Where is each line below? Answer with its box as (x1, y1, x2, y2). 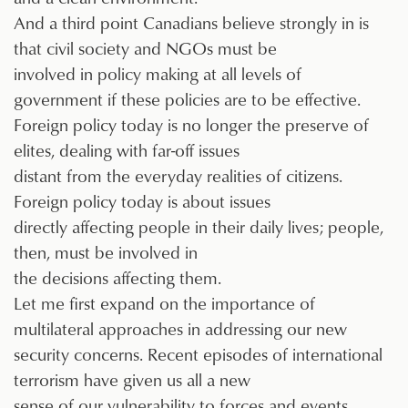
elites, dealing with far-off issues (14, 138, 240, 163)
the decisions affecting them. (14, 265, 221, 291)
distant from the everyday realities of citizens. (14, 163, 342, 189)
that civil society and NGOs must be (14, 36, 277, 61)
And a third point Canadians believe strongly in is (14, 10, 369, 36)
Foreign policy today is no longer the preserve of (14, 112, 369, 138)
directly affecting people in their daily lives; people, (14, 214, 383, 240)
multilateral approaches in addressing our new (14, 316, 347, 342)
